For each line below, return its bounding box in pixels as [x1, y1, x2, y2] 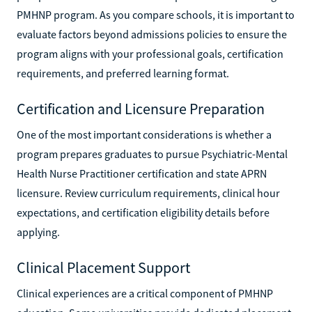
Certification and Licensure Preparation [17, 98, 265, 118]
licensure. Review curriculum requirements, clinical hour [17, 185, 280, 200]
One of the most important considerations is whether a [17, 127, 272, 141]
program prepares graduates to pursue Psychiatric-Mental [17, 146, 288, 161]
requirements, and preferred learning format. [17, 65, 229, 80]
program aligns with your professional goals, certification [17, 46, 283, 61]
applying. [17, 224, 60, 239]
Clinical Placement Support [17, 257, 190, 277]
